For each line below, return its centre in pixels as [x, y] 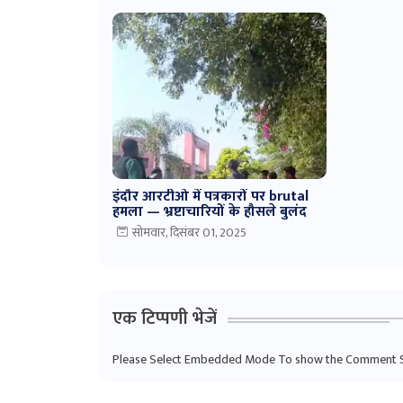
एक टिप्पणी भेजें [164, 318]
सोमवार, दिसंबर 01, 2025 [189, 233]
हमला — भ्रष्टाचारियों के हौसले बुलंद [209, 212]
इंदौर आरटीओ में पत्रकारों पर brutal [210, 197]
